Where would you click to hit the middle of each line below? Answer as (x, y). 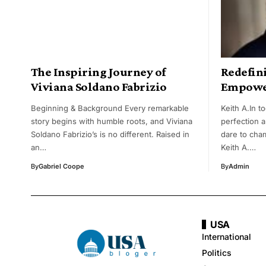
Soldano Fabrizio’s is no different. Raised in (110, 134)
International (227, 237)
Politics (217, 253)
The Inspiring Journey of (98, 72)
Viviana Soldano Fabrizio (99, 87)
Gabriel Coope (61, 167)
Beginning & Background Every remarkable (110, 108)
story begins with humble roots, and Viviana (112, 121)
